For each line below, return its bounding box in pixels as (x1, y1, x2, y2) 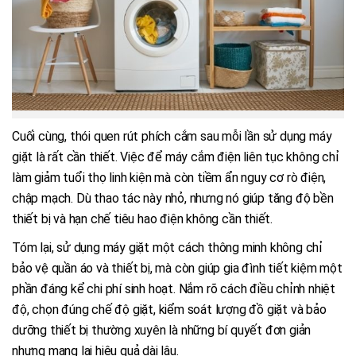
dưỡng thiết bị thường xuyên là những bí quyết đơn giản (12, 322, 311, 338)
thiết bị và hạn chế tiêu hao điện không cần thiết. (12, 211, 273, 226)
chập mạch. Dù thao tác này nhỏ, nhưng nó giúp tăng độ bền (12, 190, 334, 206)
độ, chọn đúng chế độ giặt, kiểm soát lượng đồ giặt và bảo (12, 301, 327, 317)
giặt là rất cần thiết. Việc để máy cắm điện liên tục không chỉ (12, 149, 339, 164)
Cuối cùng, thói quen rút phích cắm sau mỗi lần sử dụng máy (12, 128, 332, 144)
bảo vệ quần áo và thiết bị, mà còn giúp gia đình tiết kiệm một (12, 260, 342, 276)
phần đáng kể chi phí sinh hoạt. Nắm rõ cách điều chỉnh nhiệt (12, 281, 335, 296)
